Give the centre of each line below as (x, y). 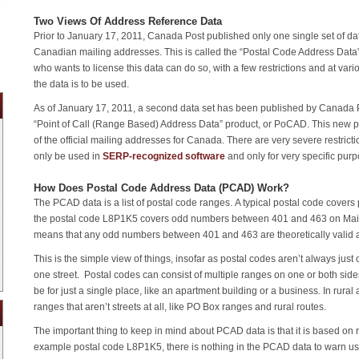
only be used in (68, 157)
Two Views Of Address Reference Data (128, 22)
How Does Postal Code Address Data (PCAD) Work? (161, 188)
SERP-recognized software (164, 157)
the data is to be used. (81, 85)
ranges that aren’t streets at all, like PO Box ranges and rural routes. (180, 307)
